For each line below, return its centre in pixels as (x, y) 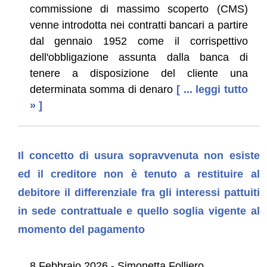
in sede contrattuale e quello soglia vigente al (139, 211)
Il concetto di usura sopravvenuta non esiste (139, 155)
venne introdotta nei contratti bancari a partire (139, 25)
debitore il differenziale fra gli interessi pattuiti (139, 192)
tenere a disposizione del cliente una (139, 73)
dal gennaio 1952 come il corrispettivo (139, 41)
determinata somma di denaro (101, 89)
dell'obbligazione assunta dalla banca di (139, 57)
